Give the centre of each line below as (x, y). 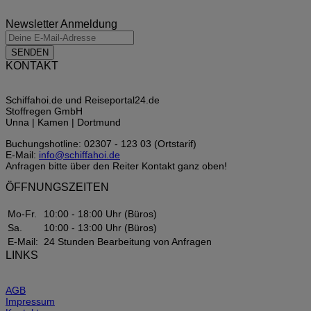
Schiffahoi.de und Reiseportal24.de (83, 100)
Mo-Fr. (22, 214)
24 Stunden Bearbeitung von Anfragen (126, 242)
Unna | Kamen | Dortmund (63, 123)
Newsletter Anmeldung (61, 24)
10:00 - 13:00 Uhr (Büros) (99, 228)
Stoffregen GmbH (44, 111)
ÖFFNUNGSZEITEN (57, 187)
